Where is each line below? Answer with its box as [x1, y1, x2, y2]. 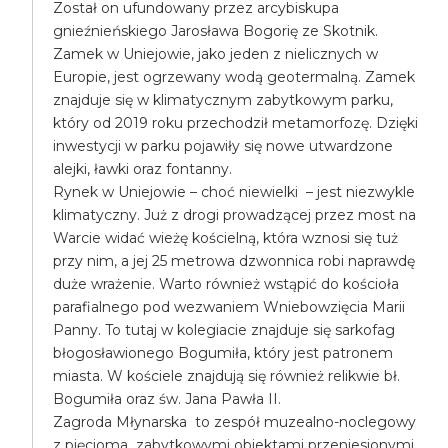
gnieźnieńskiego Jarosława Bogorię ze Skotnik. [53, 22, 379, 40]
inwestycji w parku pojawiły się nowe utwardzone [53, 137, 394, 155]
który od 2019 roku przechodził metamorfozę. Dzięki [53, 114, 419, 132]
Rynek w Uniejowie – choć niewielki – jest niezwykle [53, 183, 416, 201]
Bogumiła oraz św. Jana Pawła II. [53, 390, 282, 408]
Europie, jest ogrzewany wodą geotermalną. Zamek [53, 68, 416, 86]
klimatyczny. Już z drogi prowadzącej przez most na [53, 206, 417, 224]
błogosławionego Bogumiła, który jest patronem [53, 344, 394, 362]
